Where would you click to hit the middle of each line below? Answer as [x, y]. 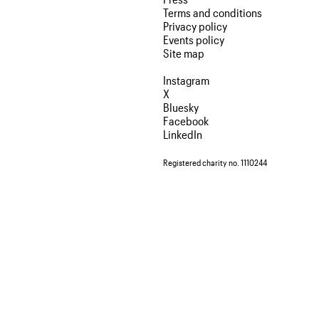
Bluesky [181, 107]
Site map [184, 53]
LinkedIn [183, 134]
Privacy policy [195, 26]
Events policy [194, 39]
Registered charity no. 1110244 [215, 162]
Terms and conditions [213, 12]
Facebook [186, 120]
